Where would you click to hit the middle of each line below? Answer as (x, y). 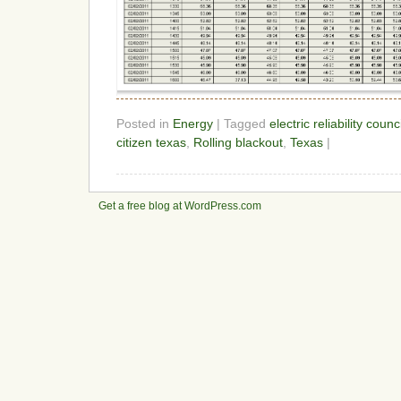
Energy (193, 124)
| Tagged (241, 124)
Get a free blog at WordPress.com (180, 206)
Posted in (145, 124)
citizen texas (151, 143)
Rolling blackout (238, 143)
